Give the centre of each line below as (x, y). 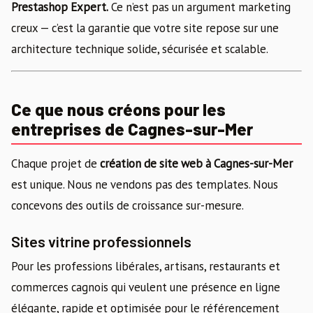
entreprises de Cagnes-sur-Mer (132, 129)
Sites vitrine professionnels (101, 241)
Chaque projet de (56, 164)
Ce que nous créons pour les (118, 109)
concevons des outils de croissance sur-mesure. (128, 206)
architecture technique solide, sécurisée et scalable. (140, 49)
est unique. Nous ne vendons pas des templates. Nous (145, 185)
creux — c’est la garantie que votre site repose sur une (145, 28)
